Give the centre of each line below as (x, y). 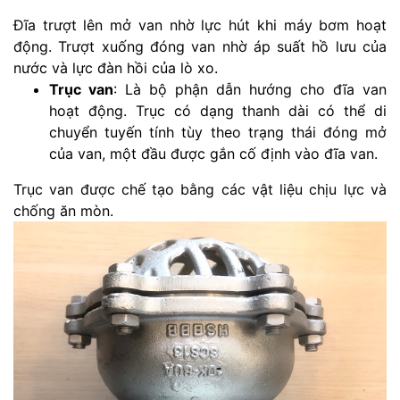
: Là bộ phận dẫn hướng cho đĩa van (250, 89)
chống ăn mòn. (63, 210)
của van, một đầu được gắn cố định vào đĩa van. (213, 153)
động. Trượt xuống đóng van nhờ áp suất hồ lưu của (200, 46)
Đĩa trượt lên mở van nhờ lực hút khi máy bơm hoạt (200, 25)
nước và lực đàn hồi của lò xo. (116, 67)
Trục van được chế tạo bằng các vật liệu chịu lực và (200, 189)
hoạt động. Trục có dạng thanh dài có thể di (218, 110)
